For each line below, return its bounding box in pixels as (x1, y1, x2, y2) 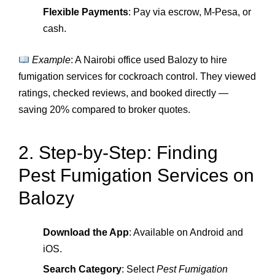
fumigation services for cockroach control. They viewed (18, 71, 256, 82)
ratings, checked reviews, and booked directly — (18, 88, 228, 99)
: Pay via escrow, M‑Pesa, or (128, 7, 251, 18)
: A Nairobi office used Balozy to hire (71, 55, 228, 66)
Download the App (43, 227, 129, 238)
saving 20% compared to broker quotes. (18, 104, 190, 115)
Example (32, 55, 71, 66)
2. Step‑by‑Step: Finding (18, 142, 218, 163)
